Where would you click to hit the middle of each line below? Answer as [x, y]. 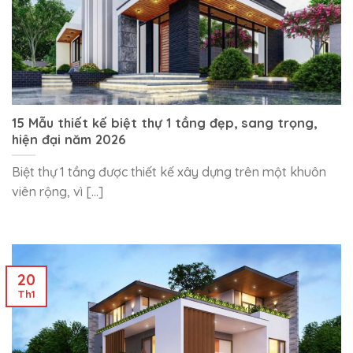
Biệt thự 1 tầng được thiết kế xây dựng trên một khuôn [169, 172]
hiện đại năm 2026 [69, 140]
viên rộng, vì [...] [58, 192]
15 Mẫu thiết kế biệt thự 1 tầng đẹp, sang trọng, [164, 123]
